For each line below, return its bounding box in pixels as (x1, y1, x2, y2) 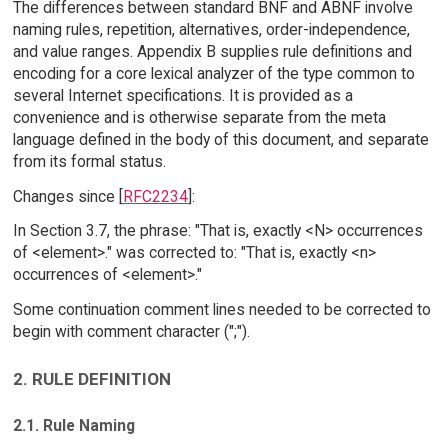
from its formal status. (12, 151, 166, 171)
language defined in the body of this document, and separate (12, 129, 429, 149)
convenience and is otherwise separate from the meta (12, 107, 386, 127)
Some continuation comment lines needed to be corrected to (12, 300, 431, 320)
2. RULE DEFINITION (12, 368, 171, 389)
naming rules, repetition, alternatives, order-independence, (12, 19, 410, 39)
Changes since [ (12, 186, 123, 206)
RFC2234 (122, 186, 188, 206)
